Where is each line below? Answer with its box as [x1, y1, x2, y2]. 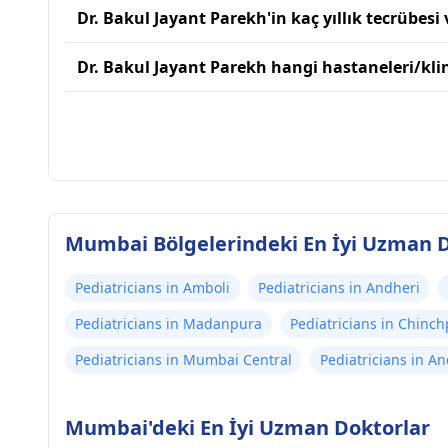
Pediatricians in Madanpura [75, 314, 262, 333]
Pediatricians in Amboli [75, 278, 230, 297]
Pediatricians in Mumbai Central [75, 350, 292, 369]
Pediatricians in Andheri [258, 278, 420, 297]
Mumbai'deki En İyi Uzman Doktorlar [65, 414, 430, 441]
